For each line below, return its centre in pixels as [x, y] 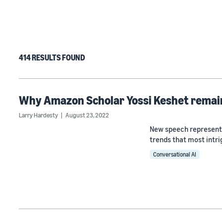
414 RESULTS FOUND [52, 57]
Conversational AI [175, 154]
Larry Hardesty [38, 115]
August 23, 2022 [87, 115]
